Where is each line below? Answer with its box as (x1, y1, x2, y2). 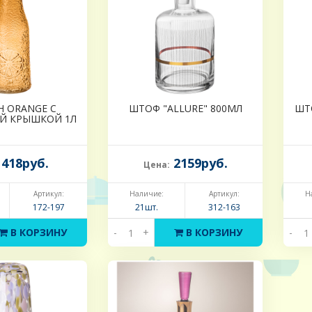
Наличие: (129, 189, 164, 199)
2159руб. (169, 155, 228, 172)
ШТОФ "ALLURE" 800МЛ (128, 102, 242, 116)
